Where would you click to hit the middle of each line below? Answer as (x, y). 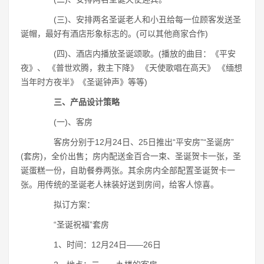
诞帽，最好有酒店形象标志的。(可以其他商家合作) (114, 34)
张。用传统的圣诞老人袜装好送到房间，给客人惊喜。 (120, 184)
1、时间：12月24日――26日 (99, 245)
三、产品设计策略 (87, 102)
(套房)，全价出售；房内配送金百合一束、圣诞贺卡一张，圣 (131, 156)
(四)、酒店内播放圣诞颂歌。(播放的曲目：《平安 (136, 54)
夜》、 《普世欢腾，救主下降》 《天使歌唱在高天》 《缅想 (131, 68)
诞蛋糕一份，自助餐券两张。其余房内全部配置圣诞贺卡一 (128, 170)
